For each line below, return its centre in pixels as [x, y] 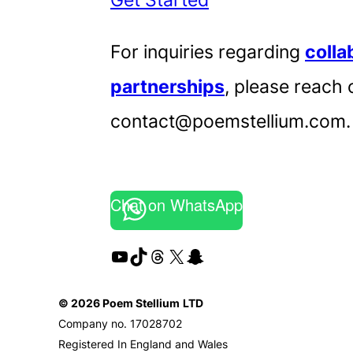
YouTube [148, 255]
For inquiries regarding [208, 52]
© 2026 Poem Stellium [119, 304]
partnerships [167, 87]
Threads [184, 255]
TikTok [157, 255]
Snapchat [228, 255]
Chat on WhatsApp [176, 205]
